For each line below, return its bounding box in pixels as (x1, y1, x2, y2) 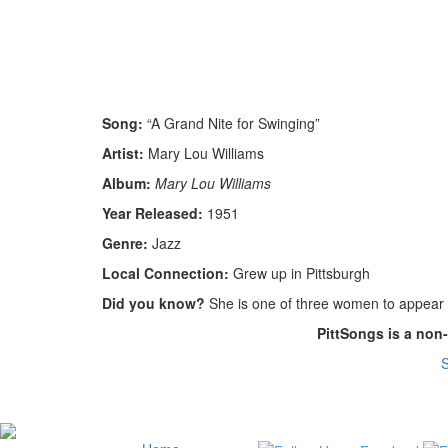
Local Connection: (102, 262, 229, 283)
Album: (102, 172, 151, 193)
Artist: (102, 142, 144, 163)
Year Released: (102, 202, 203, 223)
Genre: (102, 232, 152, 253)
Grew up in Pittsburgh (229, 262, 370, 283)
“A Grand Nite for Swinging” (143, 112, 320, 133)
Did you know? (102, 292, 205, 313)
